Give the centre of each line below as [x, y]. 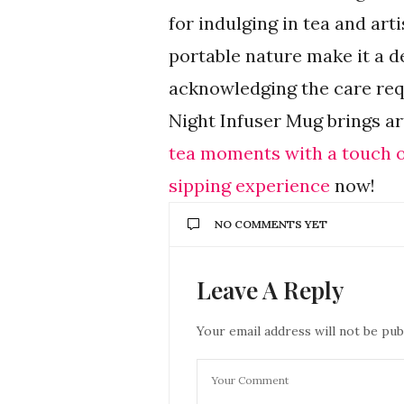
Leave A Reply [270, 289]
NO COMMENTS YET [271, 224]
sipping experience [249, 185]
